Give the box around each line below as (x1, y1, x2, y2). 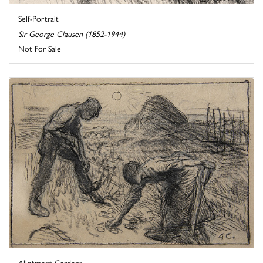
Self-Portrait (18, 12, 59, 25)
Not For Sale (18, 42, 61, 55)
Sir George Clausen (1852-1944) (18, 28, 125, 40)
